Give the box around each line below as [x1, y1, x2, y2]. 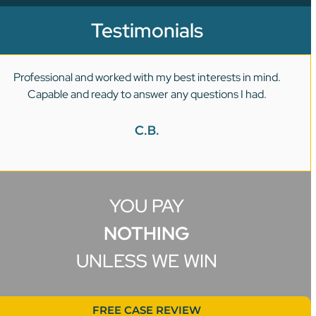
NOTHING [104, 221, 190, 245]
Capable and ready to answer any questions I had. [27, 86, 267, 102]
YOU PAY [109, 193, 185, 218]
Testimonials [90, 16, 203, 44]
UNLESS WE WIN [76, 248, 218, 273]
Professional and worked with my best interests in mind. [13, 69, 281, 85]
